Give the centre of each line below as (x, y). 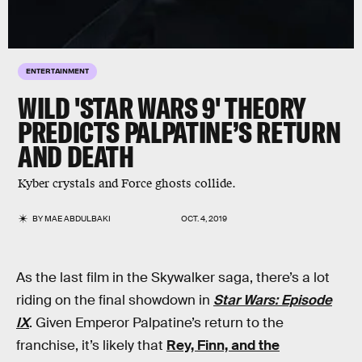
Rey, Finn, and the (223, 345)
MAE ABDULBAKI (78, 219)
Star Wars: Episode (273, 300)
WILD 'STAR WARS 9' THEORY (162, 108)
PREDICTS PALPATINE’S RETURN (179, 132)
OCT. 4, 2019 (204, 219)
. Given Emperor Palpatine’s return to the (156, 323)
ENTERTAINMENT (57, 70)
